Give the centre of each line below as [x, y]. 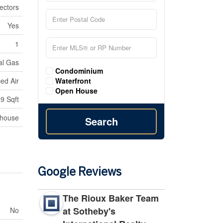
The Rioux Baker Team [111, 198]
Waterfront [72, 80]
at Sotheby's [89, 211]
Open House [75, 90]
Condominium [78, 70]
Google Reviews [80, 172]
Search [101, 121]
